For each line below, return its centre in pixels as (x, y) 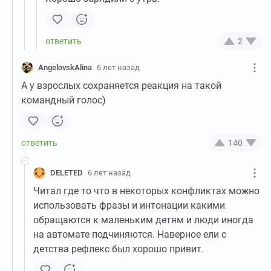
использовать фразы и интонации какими (129, 205)
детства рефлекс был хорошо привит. (119, 249)
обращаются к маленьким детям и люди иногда (143, 220)
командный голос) (64, 100)
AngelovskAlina (65, 67)
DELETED (67, 172)
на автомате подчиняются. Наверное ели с (130, 234)
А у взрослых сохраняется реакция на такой (121, 85)
